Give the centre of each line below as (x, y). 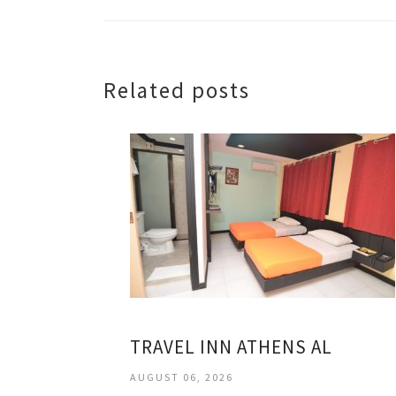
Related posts (177, 90)
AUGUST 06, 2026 (182, 377)
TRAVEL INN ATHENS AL (231, 346)
